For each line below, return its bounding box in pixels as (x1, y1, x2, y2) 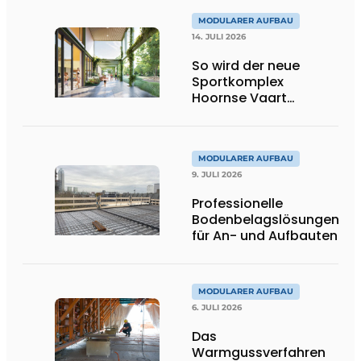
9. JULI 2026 (192, 168, 242, 180)
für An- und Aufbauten (192, 226, 338, 245)
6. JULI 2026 (192, 301, 242, 313)
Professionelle (192, 193, 283, 213)
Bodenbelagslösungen (192, 210, 339, 229)
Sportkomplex (192, 72, 284, 91)
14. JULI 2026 (192, 31, 246, 42)
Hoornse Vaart (192, 88, 287, 107)
